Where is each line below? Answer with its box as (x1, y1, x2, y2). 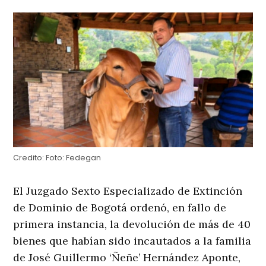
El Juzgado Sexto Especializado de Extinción (13, 184, 243, 198)
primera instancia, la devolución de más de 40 (13, 217, 251, 232)
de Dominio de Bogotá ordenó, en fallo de (13, 201, 227, 215)
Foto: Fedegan (44, 153, 102, 163)
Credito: (13, 153, 45, 163)
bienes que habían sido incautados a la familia (13, 234, 252, 248)
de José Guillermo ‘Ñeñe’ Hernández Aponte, (13, 251, 241, 265)
